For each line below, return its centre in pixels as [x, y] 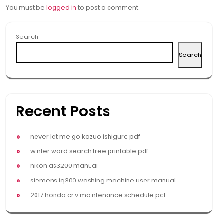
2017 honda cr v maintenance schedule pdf [98, 195]
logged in [61, 7]
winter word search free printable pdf [89, 151]
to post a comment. [108, 7]
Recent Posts [63, 111]
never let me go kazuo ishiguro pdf [85, 136]
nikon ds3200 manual [64, 165]
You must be [26, 7]
